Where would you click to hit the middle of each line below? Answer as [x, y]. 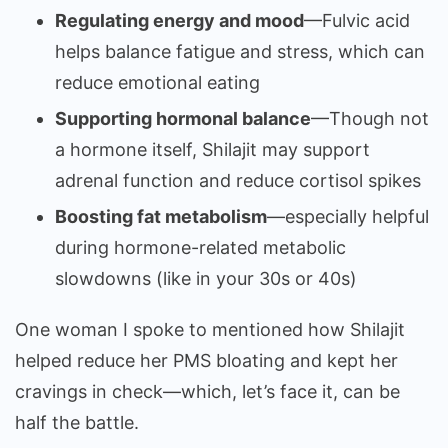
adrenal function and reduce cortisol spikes [238, 180]
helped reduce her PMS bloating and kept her [206, 360]
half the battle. [77, 422]
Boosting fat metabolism [161, 216]
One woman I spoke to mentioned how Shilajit [210, 329]
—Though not [370, 118]
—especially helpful [348, 216]
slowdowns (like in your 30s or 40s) [206, 278]
